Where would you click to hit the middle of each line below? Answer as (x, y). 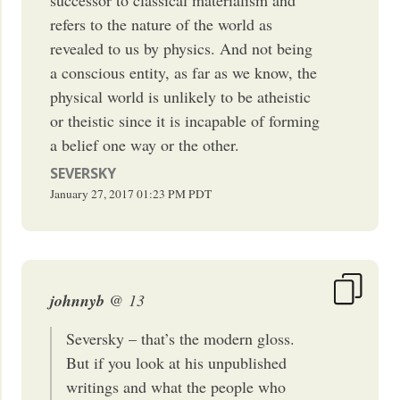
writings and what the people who (176, 386)
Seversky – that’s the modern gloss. (181, 338)
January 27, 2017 (92, 193)
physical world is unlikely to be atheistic (181, 96)
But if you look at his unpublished (177, 362)
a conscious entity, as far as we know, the (184, 72)
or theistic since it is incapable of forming (185, 120)
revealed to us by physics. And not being (182, 48)
